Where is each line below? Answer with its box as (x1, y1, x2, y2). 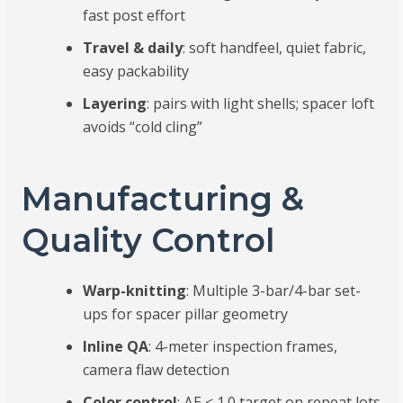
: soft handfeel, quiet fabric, (183, 38, 367, 58)
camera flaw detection (83, 360, 230, 381)
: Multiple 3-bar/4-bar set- (186, 281, 362, 301)
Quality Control (22, 220, 275, 261)
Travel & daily (83, 38, 184, 58)
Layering (83, 94, 148, 114)
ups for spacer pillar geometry (83, 304, 289, 325)
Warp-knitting (83, 281, 187, 301)
